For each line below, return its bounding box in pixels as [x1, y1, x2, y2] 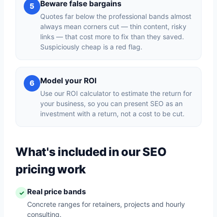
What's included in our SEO [15, 145, 167, 159]
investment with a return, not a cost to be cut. [40, 109, 185, 118]
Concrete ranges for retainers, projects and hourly [27, 200, 185, 208]
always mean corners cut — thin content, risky [40, 22, 186, 31]
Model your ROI [40, 76, 96, 85]
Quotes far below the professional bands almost [40, 12, 191, 20]
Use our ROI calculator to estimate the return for [40, 89, 192, 97]
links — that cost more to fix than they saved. [40, 32, 184, 41]
